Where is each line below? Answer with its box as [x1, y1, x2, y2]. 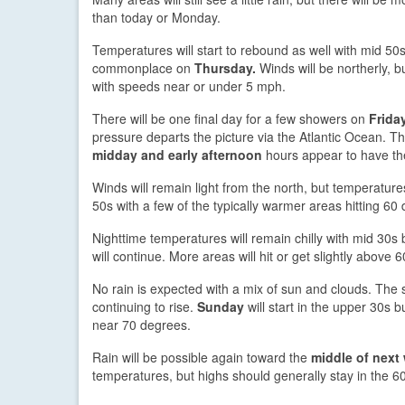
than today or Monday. [92, 7, 221, 26]
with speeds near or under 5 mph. [92, 76, 286, 95]
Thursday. [194, 58, 256, 77]
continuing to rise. [92, 297, 197, 316]
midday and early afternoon [92, 145, 262, 164]
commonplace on [92, 58, 194, 77]
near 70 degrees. [92, 315, 191, 334]
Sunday [197, 297, 244, 316]
